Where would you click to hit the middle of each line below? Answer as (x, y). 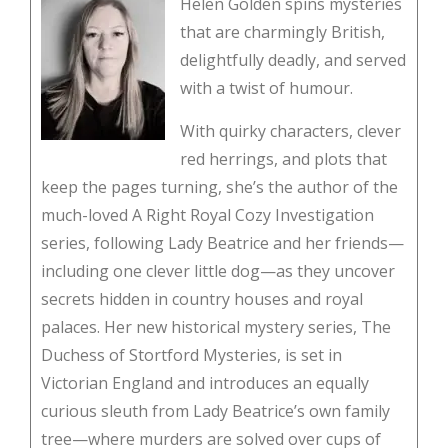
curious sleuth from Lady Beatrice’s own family (215, 410)
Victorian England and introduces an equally (205, 382)
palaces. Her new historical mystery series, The (216, 326)
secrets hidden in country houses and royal (202, 298)
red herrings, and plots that (283, 158)
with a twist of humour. (266, 87)
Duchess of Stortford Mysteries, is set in (191, 354)
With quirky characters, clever (290, 130)
